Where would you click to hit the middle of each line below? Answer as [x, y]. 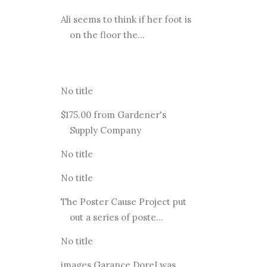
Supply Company [105, 130]
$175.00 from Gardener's [113, 114]
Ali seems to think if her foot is [126, 19]
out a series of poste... [116, 217]
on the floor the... [107, 35]
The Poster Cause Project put [123, 201]
